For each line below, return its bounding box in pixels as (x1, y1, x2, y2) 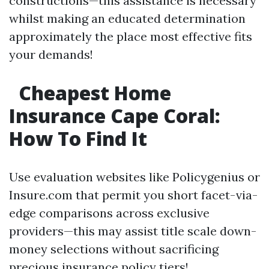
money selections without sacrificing (9, 241, 219, 256)
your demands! (9, 47, 93, 62)
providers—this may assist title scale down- (9, 223, 256, 238)
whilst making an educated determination (9, 11, 246, 26)
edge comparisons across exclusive (9, 205, 210, 220)
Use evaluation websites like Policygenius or (9, 169, 260, 184)
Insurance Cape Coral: (9, 103, 220, 128)
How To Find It (9, 125, 147, 151)
